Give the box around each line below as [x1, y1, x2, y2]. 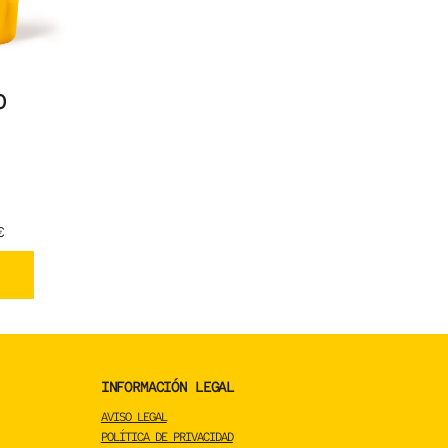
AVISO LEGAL [100, 409, 167, 426]
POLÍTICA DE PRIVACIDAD [100, 429, 233, 446]
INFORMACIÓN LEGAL [100, 377, 235, 397]
